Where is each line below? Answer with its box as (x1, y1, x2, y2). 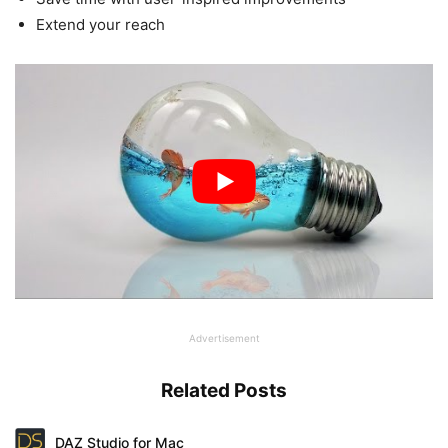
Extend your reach (36, 14, 165, 34)
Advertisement (188, 331, 260, 344)
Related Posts (161, 378, 287, 402)
